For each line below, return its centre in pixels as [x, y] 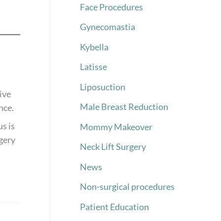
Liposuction [103, 87]
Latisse [93, 67]
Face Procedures [111, 7]
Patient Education [114, 206]
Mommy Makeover [116, 127]
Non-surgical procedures [127, 187]
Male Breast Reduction [124, 107]
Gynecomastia [108, 27]
